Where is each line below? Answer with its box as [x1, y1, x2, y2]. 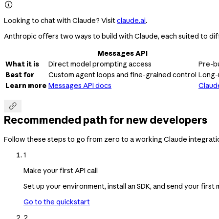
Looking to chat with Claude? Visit [4, 16, 117, 25]
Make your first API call [23, 166, 98, 175]
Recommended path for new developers [4, 113, 207, 127]
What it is [5, 59, 39, 68]
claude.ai [117, 16, 146, 25]
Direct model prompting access [48, 59, 152, 68]
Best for [5, 70, 34, 79]
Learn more [5, 81, 46, 90]
